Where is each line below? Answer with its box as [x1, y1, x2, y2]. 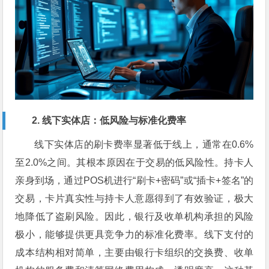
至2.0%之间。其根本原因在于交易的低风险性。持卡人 [15, 157, 254, 168]
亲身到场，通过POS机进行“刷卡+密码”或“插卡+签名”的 [15, 175, 254, 186]
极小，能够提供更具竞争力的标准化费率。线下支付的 [15, 229, 254, 240]
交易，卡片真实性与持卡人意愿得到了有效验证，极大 [15, 193, 254, 204]
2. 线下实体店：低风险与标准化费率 [32, 115, 187, 125]
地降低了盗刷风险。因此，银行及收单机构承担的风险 [15, 211, 254, 222]
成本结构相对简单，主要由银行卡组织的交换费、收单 [15, 247, 254, 258]
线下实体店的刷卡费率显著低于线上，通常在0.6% [34, 139, 254, 150]
